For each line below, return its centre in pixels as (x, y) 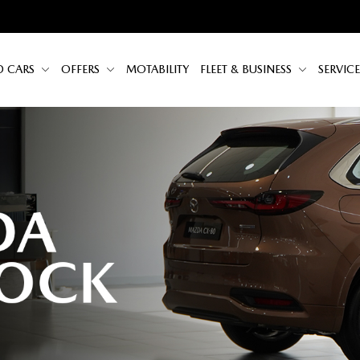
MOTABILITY (157, 70)
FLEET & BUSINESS (247, 70)
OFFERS (82, 70)
